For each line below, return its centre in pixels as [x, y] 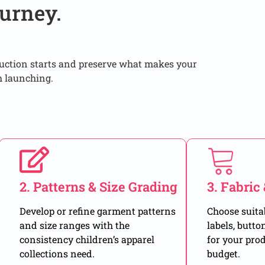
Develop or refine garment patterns [98, 211]
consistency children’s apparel [87, 240]
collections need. [57, 254]
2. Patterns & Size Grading [99, 187]
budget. [224, 254]
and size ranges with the [75, 225]
